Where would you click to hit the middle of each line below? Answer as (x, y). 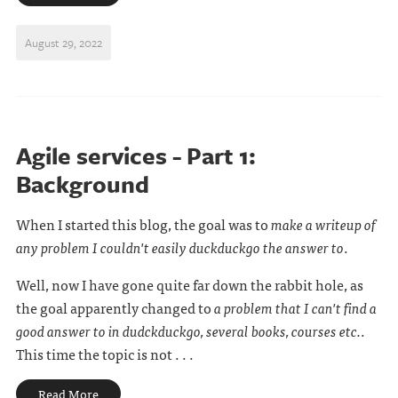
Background (82, 184)
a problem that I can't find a (295, 307)
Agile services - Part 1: (135, 155)
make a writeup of (323, 224)
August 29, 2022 (63, 43)
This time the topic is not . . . (104, 354)
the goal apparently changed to (115, 307)
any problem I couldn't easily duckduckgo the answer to (179, 247)
